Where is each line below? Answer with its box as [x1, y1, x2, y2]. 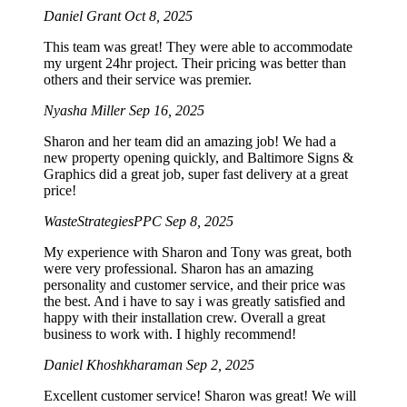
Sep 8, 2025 [165, 213, 233, 229]
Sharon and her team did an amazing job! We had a [44, 133, 336, 149]
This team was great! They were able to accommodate [44, 38, 352, 55]
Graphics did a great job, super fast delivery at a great [44, 165, 348, 182]
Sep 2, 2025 [186, 356, 254, 372]
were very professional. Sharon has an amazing [44, 260, 313, 276]
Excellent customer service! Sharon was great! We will [44, 387, 356, 403]
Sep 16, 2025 [129, 102, 204, 118]
